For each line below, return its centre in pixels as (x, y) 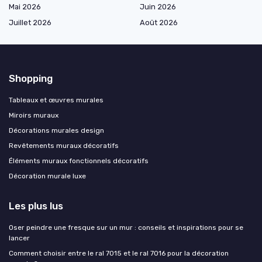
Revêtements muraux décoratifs (64, 146)
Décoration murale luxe (47, 176)
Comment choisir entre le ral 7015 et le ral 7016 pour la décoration (119, 254)
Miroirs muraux (34, 116)
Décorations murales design (56, 131)
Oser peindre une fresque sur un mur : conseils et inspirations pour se (126, 228)
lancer (19, 238)
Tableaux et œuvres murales (56, 100)
